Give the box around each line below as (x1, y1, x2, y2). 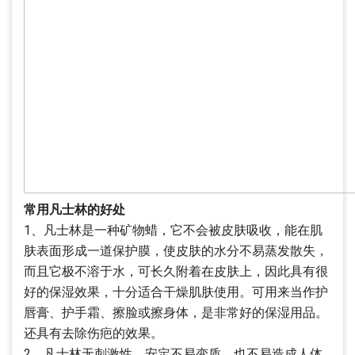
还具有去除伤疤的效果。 (24, 326, 163, 341)
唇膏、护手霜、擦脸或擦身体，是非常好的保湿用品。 (24, 305, 328, 320)
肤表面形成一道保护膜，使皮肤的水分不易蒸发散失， (24, 243, 328, 258)
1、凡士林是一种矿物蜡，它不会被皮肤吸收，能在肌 (24, 223, 323, 238)
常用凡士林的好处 (24, 202, 125, 217)
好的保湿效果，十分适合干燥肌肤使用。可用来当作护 (24, 284, 328, 300)
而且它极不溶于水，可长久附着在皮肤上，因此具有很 (24, 264, 328, 279)
